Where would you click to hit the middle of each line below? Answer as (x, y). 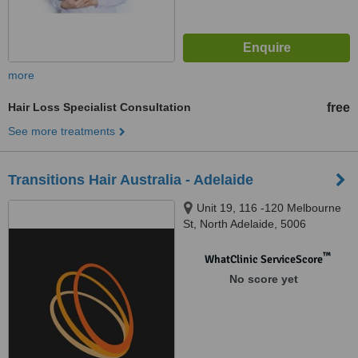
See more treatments (62, 131)
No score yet (263, 279)
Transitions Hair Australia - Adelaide (131, 180)
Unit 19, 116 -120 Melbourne (269, 208)
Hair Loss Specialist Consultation (99, 107)
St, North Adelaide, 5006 (245, 224)
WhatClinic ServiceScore (263, 259)
